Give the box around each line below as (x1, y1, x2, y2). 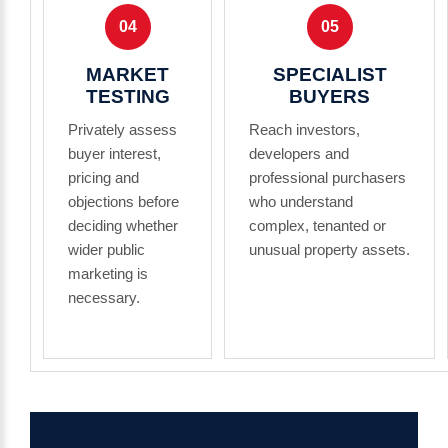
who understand (249, 193, 353, 210)
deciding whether (68, 217, 178, 234)
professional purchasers (249, 169, 406, 186)
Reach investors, (249, 121, 360, 138)
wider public (68, 241, 145, 258)
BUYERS (289, 86, 370, 107)
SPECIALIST (272, 64, 387, 85)
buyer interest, (68, 145, 161, 162)
